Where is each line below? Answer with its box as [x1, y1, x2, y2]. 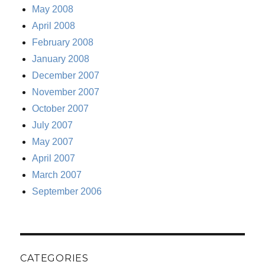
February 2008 [32, 37, 94, 48]
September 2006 [32, 186, 102, 197]
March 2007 [32, 170, 82, 180]
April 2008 [32, 21, 76, 31]
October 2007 [32, 104, 89, 114]
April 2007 [32, 153, 76, 164]
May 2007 [32, 137, 74, 147]
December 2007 [32, 70, 100, 81]
